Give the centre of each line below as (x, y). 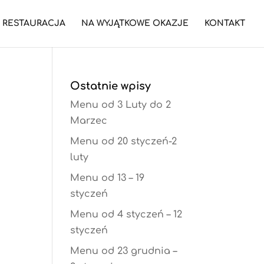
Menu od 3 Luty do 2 (121, 105)
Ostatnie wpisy (111, 86)
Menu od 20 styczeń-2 (124, 141)
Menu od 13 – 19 (108, 178)
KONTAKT (225, 23)
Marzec (89, 121)
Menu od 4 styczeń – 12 (126, 214)
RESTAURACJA (34, 23)
